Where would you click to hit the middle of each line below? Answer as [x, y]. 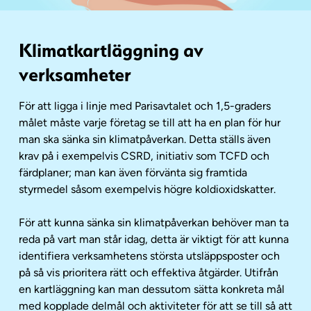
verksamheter [75, 72]
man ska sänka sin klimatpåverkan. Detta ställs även [145, 139]
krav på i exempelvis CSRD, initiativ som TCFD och [144, 156]
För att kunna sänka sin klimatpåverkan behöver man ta [154, 222]
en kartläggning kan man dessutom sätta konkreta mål [152, 289]
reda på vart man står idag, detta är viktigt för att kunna [154, 239]
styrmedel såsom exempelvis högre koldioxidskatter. [147, 189]
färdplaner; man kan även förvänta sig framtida [133, 173]
